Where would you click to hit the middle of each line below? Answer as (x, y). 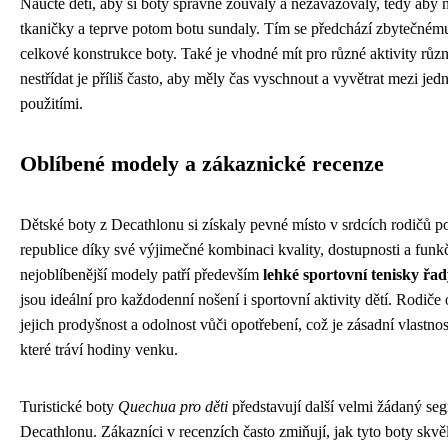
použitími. (51, 103)
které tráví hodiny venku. (99, 349)
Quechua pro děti (173, 406)
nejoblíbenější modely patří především (141, 274)
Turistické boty (69, 406)
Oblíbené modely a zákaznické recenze (202, 164)
